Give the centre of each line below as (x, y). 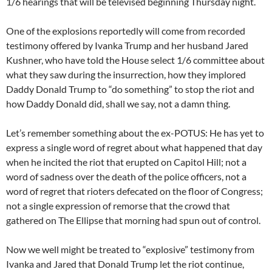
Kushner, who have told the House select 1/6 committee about (135, 60)
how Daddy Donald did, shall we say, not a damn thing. (118, 104)
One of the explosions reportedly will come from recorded (126, 31)
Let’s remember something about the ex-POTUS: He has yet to (135, 133)
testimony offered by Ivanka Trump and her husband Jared (127, 46)
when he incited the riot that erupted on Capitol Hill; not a (126, 162)
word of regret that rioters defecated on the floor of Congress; (134, 191)
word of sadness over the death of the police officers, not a (126, 177)
